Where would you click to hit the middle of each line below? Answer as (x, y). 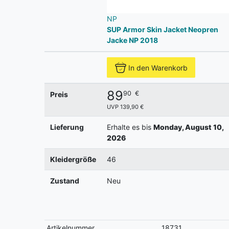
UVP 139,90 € (125, 107)
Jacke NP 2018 (132, 40)
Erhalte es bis (130, 127)
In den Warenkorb (158, 67)
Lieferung (67, 127)
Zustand (64, 181)
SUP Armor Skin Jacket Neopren (162, 30)
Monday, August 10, (188, 127)
